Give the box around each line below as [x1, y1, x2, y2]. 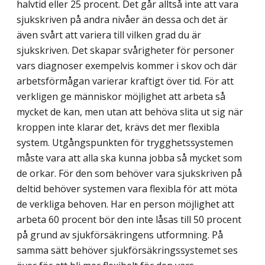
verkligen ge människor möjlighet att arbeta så [17, 89, 225, 103]
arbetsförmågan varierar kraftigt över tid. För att [17, 74, 234, 88]
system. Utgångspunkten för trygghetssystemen [17, 135, 233, 149]
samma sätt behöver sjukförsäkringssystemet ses [17, 243, 238, 257]
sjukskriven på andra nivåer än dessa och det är [17, 12, 228, 26]
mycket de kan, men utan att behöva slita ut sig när [17, 105, 243, 118]
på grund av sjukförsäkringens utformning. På [17, 228, 223, 241]
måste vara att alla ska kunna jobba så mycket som [17, 151, 242, 164]
